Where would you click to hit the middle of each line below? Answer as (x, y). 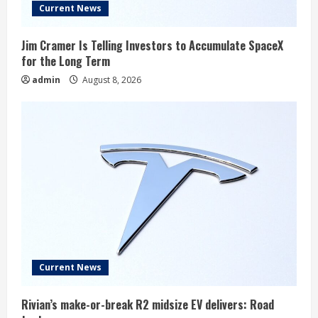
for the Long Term (66, 61)
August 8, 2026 (111, 80)
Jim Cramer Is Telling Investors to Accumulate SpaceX (152, 46)
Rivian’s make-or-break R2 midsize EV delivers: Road (148, 305)
